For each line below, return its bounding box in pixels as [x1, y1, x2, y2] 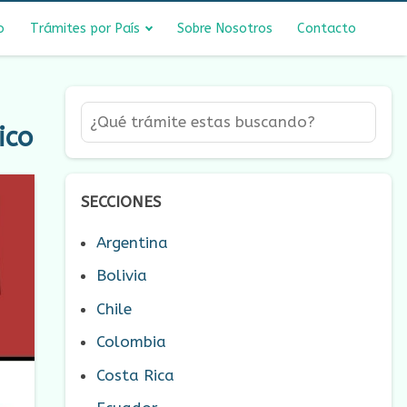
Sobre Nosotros [176, 20, 273, 36]
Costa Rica [96, 365, 174, 384]
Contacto [297, 20, 357, 36]
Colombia [96, 333, 166, 352]
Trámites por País [29, 20, 140, 36]
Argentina [96, 233, 168, 252]
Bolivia [96, 266, 147, 285]
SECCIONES [81, 192, 161, 211]
